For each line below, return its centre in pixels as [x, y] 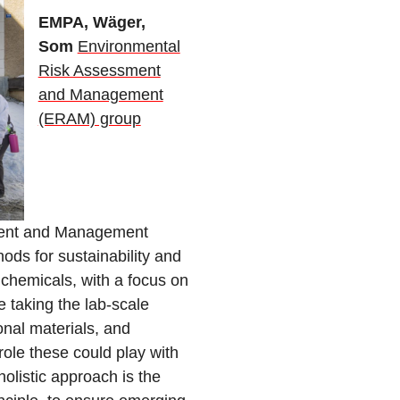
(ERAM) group [89, 119]
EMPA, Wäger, [92, 23]
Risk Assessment [99, 71]
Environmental [129, 47]
